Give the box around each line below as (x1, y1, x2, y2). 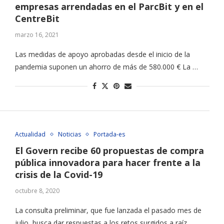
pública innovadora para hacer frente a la (14, 156, 200, 169)
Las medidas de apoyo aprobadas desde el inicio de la (14, 49, 190, 59)
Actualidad (14, 130, 45, 139)
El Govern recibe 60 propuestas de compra (14, 144, 204, 157)
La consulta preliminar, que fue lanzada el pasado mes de (14, 205, 201, 215)
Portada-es (93, 130, 125, 139)
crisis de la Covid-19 (14, 168, 102, 181)
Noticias (57, 130, 81, 139)
